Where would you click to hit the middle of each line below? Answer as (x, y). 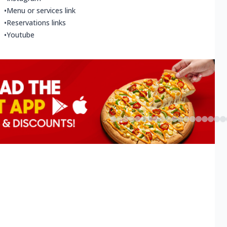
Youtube (21, 35)
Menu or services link (41, 11)
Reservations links (36, 23)
